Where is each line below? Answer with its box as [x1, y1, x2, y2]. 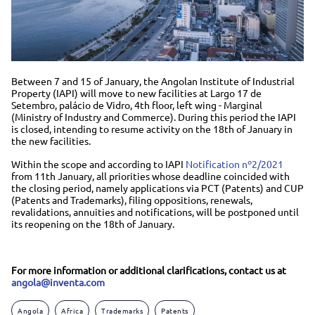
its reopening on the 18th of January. [11, 217, 174, 230]
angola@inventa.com [11, 275, 105, 288]
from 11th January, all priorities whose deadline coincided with [11, 169, 290, 182]
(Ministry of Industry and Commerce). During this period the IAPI [11, 110, 296, 123]
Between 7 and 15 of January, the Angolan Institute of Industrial [11, 74, 295, 87]
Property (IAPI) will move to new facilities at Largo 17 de [11, 86, 262, 99]
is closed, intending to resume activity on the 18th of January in [11, 122, 292, 135]
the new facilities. [11, 134, 91, 147]
